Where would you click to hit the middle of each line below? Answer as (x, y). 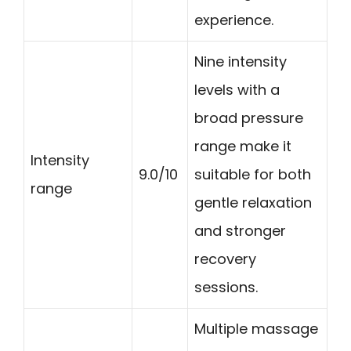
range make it (243, 147)
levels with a (237, 90)
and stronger (240, 231)
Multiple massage (256, 329)
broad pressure (249, 118)
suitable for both (253, 175)
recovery (225, 259)
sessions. (226, 288)
